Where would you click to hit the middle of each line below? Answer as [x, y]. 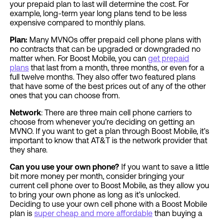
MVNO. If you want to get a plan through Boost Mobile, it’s [109, 131]
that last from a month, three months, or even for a [117, 68]
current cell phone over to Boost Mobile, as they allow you [109, 186]
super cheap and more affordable [93, 213]
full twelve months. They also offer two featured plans [103, 77]
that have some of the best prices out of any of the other [108, 86]
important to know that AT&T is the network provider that [109, 141]
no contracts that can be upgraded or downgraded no [105, 49]
